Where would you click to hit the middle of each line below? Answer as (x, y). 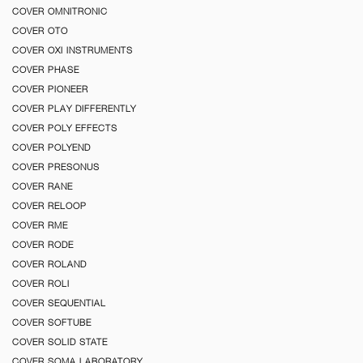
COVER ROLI (41, 283)
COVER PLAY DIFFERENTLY (74, 108)
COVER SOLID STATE (60, 342)
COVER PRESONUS (56, 167)
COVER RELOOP (49, 205)
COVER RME (40, 225)
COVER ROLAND (49, 264)
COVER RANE (43, 186)
